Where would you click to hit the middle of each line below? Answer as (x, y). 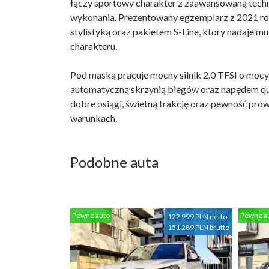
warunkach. (94, 118)
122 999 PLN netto (198, 216)
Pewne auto (91, 216)
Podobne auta (114, 162)
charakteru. (94, 46)
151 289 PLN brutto (199, 227)
